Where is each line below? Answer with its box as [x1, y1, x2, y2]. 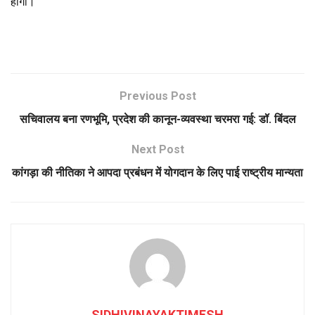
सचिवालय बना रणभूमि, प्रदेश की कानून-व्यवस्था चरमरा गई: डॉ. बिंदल [19, 112, 296, 126]
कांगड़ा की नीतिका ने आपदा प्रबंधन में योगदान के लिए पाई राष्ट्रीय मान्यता [12, 165, 303, 179]
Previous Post [119, 89, 196, 103]
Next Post [131, 142, 184, 156]
